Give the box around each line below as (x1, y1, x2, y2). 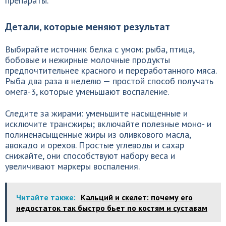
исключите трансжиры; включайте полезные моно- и (5, 118, 211, 130)
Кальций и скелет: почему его (81, 192, 193, 202)
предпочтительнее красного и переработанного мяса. (5, 65, 216, 76)
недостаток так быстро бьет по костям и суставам (16, 203, 207, 213)
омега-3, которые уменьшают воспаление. (5, 86, 169, 97)
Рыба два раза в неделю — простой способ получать (5, 75, 213, 87)
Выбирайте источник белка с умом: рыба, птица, (5, 43, 194, 55)
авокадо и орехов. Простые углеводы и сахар (5, 139, 184, 151)
